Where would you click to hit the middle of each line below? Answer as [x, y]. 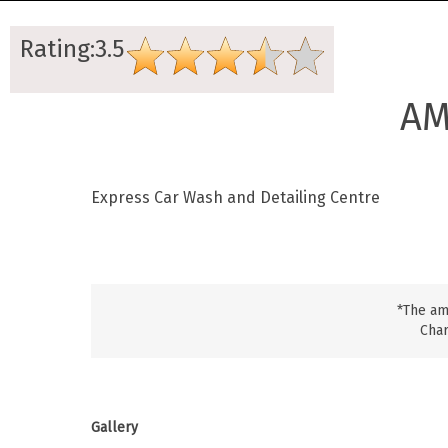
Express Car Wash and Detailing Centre [235, 197]
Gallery [114, 427]
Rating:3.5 [72, 49]
